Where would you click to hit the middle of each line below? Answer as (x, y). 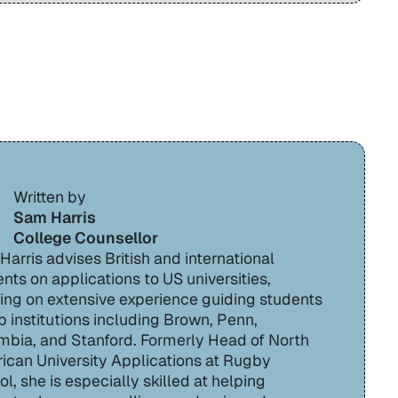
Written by (50, 196)
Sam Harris (55, 217)
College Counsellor (86, 237)
